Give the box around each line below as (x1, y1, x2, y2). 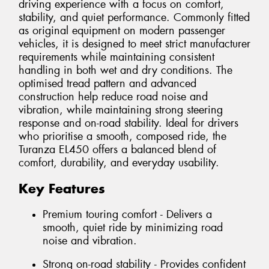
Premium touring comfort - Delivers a (43, 207, 212, 222)
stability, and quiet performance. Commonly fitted (19, 10, 250, 25)
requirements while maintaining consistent (19, 50, 214, 65)
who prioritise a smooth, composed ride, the (19, 129, 226, 144)
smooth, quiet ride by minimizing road (43, 220, 223, 235)
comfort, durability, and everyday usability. (19, 156, 219, 171)
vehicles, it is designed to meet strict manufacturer (19, 37, 250, 52)
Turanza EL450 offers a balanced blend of (19, 142, 216, 157)
